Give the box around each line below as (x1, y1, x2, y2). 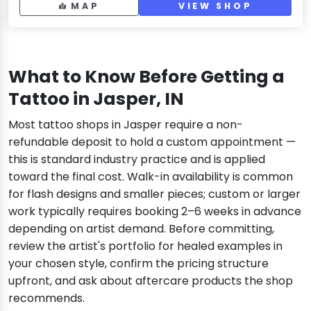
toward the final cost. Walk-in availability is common (8, 168, 293, 185)
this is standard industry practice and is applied (8, 151, 265, 167)
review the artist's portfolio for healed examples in (8, 237, 283, 254)
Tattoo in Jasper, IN (8, 86, 184, 111)
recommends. (8, 289, 85, 306)
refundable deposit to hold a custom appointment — (8, 133, 296, 150)
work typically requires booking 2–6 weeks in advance (8, 203, 301, 219)
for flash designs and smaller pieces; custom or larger (8, 185, 301, 202)
